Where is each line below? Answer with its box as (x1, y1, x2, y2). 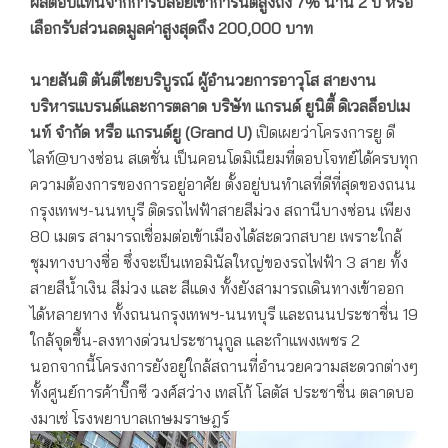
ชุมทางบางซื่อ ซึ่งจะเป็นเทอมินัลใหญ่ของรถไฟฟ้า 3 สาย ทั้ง (30, 252, 408, 273)
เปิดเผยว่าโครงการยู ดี (252, 122, 395, 143)
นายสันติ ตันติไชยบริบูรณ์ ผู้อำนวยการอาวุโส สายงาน (30, 70, 376, 91)
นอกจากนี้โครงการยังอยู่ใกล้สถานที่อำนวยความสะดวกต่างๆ (30, 356, 418, 377)
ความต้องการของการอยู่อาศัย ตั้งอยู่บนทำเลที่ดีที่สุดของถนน (30, 174, 416, 195)
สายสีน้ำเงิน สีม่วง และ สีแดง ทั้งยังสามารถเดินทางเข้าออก (30, 278, 404, 299)
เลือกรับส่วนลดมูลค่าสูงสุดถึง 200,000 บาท (30, 18, 313, 39)
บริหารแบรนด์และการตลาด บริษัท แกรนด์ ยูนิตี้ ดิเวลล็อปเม (30, 96, 410, 117)
